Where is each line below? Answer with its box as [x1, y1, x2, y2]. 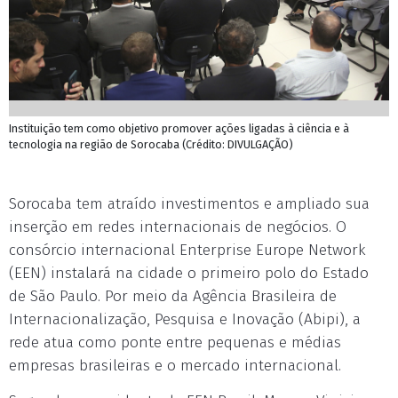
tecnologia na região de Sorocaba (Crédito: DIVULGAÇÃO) [9, 138, 293, 151]
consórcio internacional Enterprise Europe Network [9, 241, 366, 259]
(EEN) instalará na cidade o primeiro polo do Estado [9, 264, 369, 283]
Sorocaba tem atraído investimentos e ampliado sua [9, 195, 370, 213]
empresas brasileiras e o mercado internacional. [9, 356, 341, 375]
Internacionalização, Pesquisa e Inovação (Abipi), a [9, 310, 361, 329]
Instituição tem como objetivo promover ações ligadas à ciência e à [9, 122, 349, 135]
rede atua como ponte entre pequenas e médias [9, 333, 341, 352]
